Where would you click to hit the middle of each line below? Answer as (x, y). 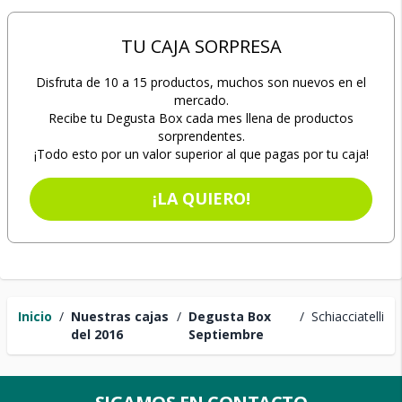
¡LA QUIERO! (201, 198)
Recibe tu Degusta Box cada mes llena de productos (201, 118)
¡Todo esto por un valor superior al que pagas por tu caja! (201, 154)
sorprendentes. (201, 136)
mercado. (201, 100)
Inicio (35, 316)
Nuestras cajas (120, 316)
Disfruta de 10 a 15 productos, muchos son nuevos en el (201, 82)
